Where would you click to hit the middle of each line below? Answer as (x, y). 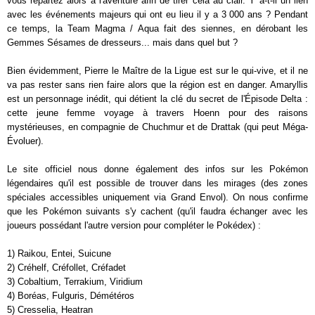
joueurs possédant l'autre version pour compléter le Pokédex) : (134, 225)
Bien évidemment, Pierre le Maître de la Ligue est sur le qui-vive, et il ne (157, 71)
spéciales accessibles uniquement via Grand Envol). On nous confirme (157, 197)
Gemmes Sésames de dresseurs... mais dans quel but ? (122, 43)
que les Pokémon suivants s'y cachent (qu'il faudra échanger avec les (157, 211)
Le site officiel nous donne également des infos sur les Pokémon (157, 169)
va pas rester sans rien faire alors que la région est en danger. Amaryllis (157, 85)
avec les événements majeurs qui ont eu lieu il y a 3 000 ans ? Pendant (157, 14)
